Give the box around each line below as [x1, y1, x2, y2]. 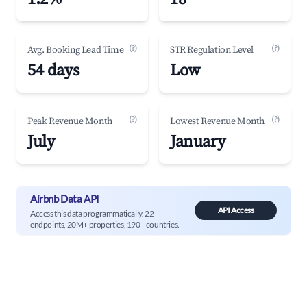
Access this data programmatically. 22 [30, 208, 154, 219]
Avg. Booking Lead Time [27, 44, 124, 56]
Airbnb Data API [30, 192, 99, 205]
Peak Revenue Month [27, 115, 112, 127]
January [170, 132, 225, 152]
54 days [27, 60, 79, 81]
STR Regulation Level [170, 44, 254, 56]
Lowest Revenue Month [170, 115, 265, 127]
